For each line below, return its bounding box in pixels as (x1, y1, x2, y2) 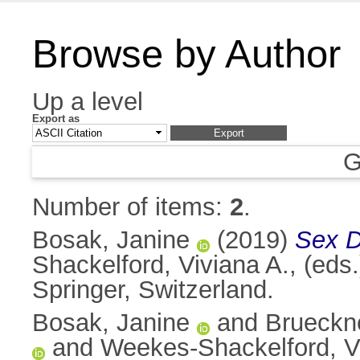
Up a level (32, 88, 143, 116)
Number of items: (32, 193, 230, 222)
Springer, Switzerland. (32, 276, 274, 305)
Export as (32, 112, 80, 125)
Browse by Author (32, 32, 341, 76)
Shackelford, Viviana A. (32, 251, 289, 280)
